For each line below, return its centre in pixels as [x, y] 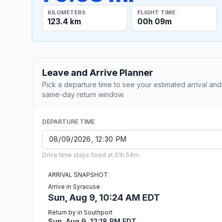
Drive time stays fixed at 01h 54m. [91, 155]
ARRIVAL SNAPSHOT [78, 174]
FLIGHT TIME [156, 12]
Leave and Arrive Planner [98, 72]
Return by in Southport [80, 212]
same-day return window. [83, 94]
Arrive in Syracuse [74, 186]
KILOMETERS [67, 12]
